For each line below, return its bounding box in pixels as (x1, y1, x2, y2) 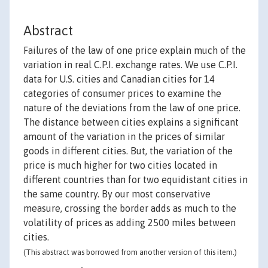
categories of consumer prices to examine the (23, 88, 221, 99)
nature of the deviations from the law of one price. (23, 102, 240, 114)
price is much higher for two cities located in (23, 160, 217, 171)
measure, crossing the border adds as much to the (23, 203, 236, 214)
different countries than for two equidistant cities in (23, 174, 248, 185)
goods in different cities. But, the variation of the (23, 145, 233, 157)
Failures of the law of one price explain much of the (23, 45, 246, 56)
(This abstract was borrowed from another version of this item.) (23, 248, 237, 257)
